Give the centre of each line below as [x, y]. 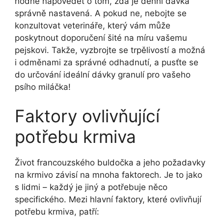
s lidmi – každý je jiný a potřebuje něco [91, 187]
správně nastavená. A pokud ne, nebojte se [101, 13]
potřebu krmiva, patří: [57, 212]
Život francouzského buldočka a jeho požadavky [110, 163]
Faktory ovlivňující [87, 116]
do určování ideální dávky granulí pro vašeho [103, 74]
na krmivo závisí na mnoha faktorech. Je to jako [109, 175]
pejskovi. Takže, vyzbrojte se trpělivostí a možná [110, 50]
